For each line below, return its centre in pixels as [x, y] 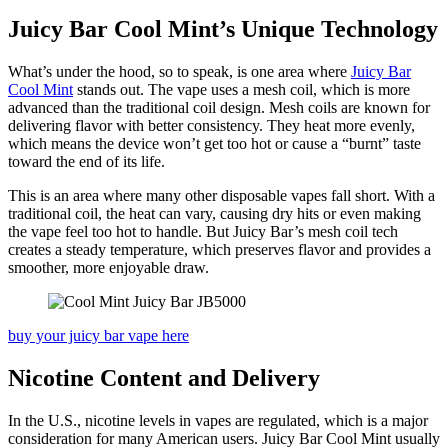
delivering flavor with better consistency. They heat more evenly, [211, 125]
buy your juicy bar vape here [98, 335]
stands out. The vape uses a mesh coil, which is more [241, 89]
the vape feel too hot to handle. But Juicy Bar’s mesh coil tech [203, 231]
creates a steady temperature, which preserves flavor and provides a [219, 249]
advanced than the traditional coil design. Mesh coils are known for [219, 107]
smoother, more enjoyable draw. [108, 267]
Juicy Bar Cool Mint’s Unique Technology [223, 29]
